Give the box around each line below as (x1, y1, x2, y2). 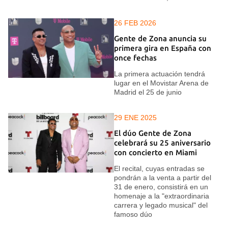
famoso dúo (114, 210, 152, 218)
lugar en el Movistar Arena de (114, 78, 209, 87)
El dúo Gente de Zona (114, 129, 191, 138)
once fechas (114, 53, 157, 63)
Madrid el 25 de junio (114, 88, 182, 96)
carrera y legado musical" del (114, 201, 208, 209)
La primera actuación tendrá (114, 69, 205, 78)
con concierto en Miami (114, 148, 197, 157)
